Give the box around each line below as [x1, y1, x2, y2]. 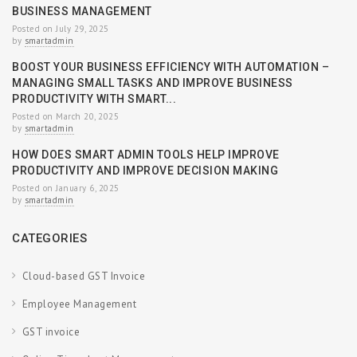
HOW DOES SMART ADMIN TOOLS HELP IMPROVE [12, 147, 280, 161]
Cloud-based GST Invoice [22, 269, 145, 283]
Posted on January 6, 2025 [12, 182, 120, 194]
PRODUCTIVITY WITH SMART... [12, 92, 176, 105]
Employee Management [22, 296, 136, 311]
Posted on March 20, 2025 [12, 110, 119, 122]
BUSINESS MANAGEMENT [12, 4, 152, 18]
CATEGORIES [12, 230, 87, 245]
